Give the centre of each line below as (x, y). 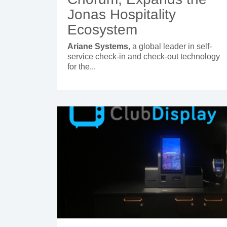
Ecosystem (102, 29)
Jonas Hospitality (122, 14)
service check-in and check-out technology (144, 56)
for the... (82, 66)
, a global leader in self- (170, 46)
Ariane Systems (98, 46)
